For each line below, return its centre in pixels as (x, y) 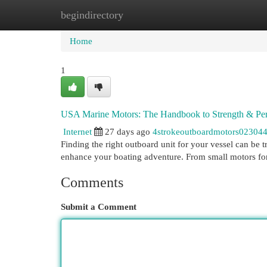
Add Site (218, 15)
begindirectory (92, 15)
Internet (77, 131)
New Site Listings (152, 15)
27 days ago (128, 131)
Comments (92, 182)
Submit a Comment (99, 207)
